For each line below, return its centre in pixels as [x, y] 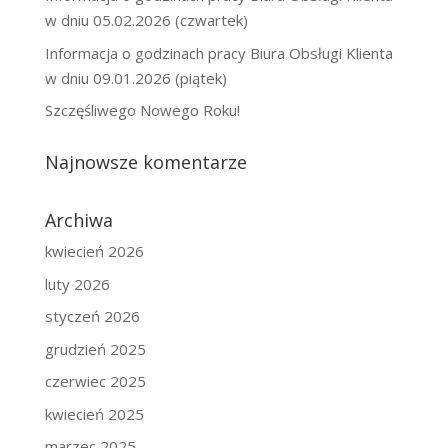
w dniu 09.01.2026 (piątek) [135, 77]
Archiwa [78, 220]
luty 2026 [77, 283]
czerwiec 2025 [95, 381]
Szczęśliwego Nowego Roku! [142, 110]
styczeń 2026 [92, 316]
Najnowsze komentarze [145, 162]
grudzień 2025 [95, 348]
